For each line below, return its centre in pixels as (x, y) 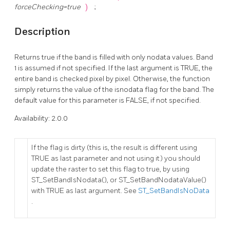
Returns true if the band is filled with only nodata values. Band (114, 57)
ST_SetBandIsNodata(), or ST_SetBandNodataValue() (119, 180)
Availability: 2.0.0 (41, 118)
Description (42, 32)
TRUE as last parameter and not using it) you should (116, 158)
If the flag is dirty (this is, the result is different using (114, 147)
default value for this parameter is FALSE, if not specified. (108, 100)
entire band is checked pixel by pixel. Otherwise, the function (112, 79)
